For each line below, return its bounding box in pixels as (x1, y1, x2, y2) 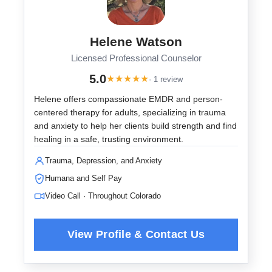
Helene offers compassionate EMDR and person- (34, 94, 223, 104)
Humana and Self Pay (45, 174, 122, 183)
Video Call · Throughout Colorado (45, 191, 161, 200)
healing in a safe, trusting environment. (34, 134, 183, 144)
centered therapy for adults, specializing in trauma (34, 107, 226, 117)
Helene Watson (90, 35, 182, 49)
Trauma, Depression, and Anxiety (45, 156, 162, 165)
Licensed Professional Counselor (70, 53, 202, 63)
